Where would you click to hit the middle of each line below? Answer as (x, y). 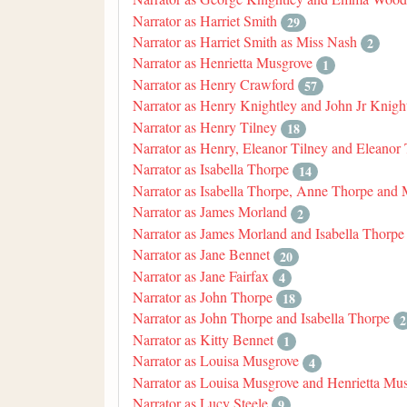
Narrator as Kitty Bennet (203, 339)
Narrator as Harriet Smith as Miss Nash (245, 42)
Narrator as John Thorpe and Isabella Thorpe (261, 318)
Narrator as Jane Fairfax (201, 275)
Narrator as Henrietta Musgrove (223, 63)
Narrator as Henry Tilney (205, 126)
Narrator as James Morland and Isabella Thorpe (268, 233)
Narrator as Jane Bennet (201, 254)
